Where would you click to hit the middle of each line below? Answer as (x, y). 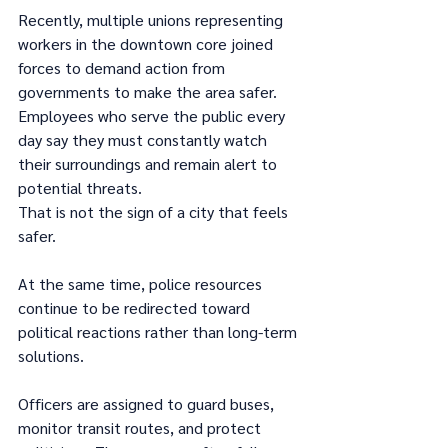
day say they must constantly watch (144, 139)
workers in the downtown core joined (147, 43)
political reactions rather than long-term (159, 331)
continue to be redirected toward (136, 307)
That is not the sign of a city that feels (155, 211)
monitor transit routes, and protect (141, 427)
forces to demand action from (123, 67)
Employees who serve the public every (153, 115)
